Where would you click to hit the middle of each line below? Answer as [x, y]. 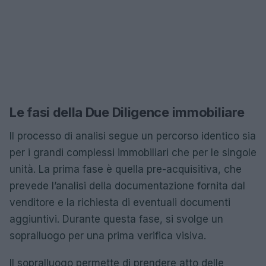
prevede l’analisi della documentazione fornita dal [127, 186]
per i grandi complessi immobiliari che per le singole [133, 153]
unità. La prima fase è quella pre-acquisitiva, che [126, 169]
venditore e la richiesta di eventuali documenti [120, 202]
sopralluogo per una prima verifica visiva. [108, 236]
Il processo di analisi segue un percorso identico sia [133, 136]
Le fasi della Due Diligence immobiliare [127, 112]
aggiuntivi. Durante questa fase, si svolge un [116, 219]
